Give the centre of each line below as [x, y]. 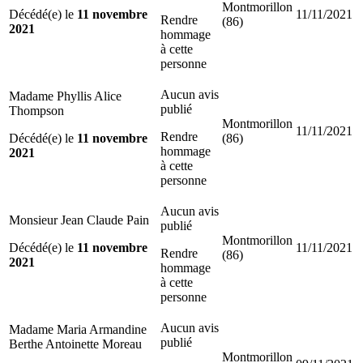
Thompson [36, 110]
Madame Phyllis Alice [65, 96]
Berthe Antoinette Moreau [75, 344]
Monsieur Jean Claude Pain [79, 220]
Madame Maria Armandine [78, 329]
